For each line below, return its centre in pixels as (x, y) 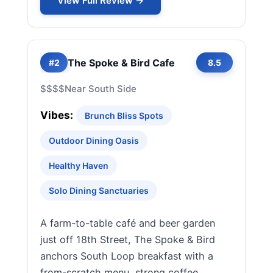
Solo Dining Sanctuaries (99, 190)
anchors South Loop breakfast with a (127, 256)
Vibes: (57, 115)
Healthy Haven (79, 165)
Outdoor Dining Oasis (94, 140)
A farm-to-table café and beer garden (128, 223)
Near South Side (101, 89)
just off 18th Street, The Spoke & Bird (128, 239)
